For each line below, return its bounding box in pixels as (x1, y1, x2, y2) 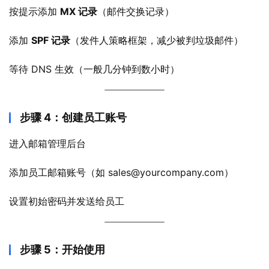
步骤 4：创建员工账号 (20, 111, 127, 124)
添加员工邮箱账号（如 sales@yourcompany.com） (9, 166, 234, 178)
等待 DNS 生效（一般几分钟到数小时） (9, 63, 180, 75)
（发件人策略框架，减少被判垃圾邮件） (70, 34, 243, 46)
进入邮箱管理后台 (9, 138, 86, 150)
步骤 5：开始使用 (20, 243, 105, 256)
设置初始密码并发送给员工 (9, 195, 124, 207)
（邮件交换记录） (97, 5, 174, 17)
